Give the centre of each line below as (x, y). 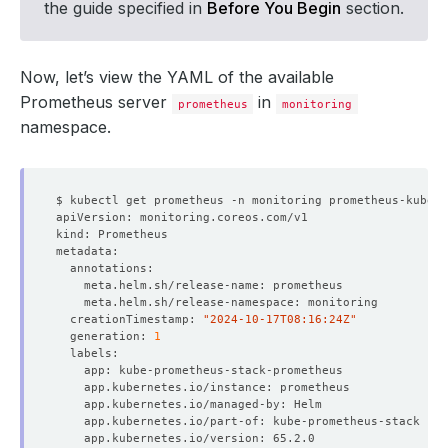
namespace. (65, 126)
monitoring (317, 103)
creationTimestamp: (129, 318)
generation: (105, 335)
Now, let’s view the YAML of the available (177, 76)
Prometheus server (96, 101)
